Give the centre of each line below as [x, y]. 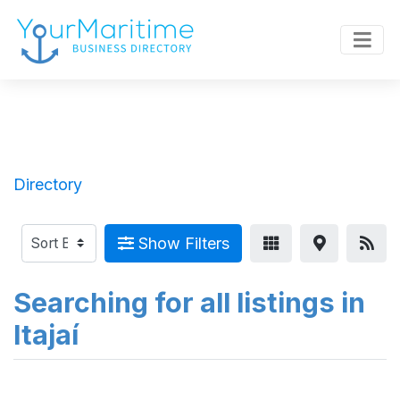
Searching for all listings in [189, 303]
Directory [48, 184]
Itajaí [46, 335]
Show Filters [181, 243]
